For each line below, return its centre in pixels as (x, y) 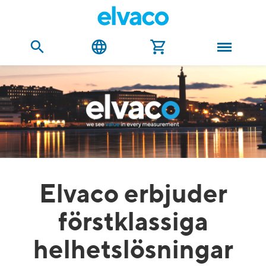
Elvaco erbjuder (133, 195)
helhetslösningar (133, 251)
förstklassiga (133, 223)
